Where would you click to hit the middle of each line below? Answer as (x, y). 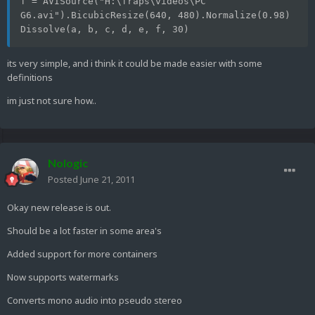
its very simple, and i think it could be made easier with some (135, 64)
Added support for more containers (82, 254)
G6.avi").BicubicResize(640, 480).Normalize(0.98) (155, 15)
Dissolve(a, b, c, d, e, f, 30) (108, 30)
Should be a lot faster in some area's (84, 231)
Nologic (68, 163)
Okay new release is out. (59, 208)
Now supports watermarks (63, 277)
